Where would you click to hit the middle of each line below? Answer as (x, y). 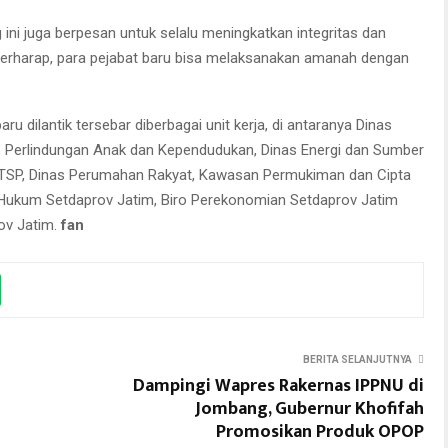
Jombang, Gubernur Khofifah (309, 409)
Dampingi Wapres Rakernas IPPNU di (278, 386)
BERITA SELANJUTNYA (357, 359)
